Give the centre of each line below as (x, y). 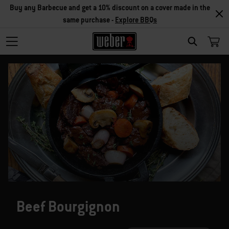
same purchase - (89, 20)
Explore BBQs (136, 20)
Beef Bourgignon (68, 207)
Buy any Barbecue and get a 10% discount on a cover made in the (110, 8)
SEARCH (210, 53)
